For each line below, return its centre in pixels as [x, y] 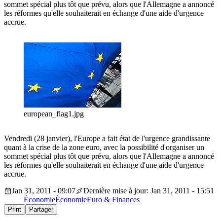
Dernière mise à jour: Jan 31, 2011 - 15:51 [149, 191]
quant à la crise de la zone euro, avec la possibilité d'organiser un [104, 147]
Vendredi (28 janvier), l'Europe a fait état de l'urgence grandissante [107, 139]
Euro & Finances [113, 200]
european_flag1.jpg [54, 114]
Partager [41, 210]
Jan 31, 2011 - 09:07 [44, 191]
